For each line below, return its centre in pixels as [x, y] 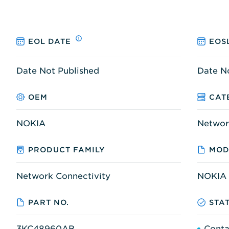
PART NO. [49, 202]
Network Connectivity [63, 176]
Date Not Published [58, 71]
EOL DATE [50, 42]
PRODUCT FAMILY [67, 150]
